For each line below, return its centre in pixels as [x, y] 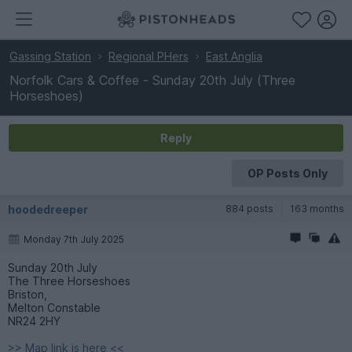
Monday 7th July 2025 [74, 240]
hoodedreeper [48, 209]
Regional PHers [148, 56]
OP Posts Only [287, 173]
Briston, [27, 294]
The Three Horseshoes [69, 281]
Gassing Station [50, 56]
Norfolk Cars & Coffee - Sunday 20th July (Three [152, 80]
